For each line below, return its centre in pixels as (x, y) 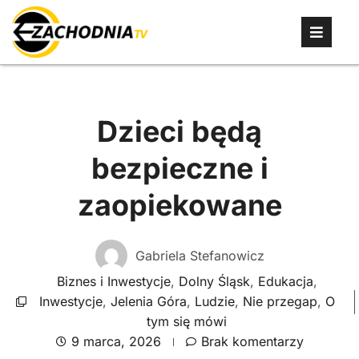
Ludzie (214, 301)
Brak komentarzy (252, 341)
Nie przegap (280, 301)
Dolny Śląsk (214, 281)
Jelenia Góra (148, 301)
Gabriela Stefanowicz (200, 255)
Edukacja (285, 281)
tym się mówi (187, 321)
